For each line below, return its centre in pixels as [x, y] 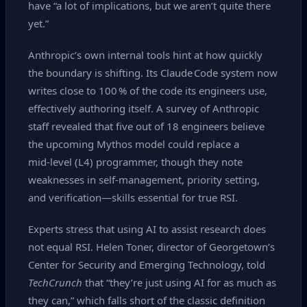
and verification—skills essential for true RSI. [133, 197]
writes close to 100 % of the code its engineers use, [148, 90]
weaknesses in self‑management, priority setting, [144, 180]
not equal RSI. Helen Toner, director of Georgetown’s [151, 247]
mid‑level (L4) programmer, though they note [135, 162]
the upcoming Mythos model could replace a [134, 144]
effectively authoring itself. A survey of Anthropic [144, 108]
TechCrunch [55, 282]
